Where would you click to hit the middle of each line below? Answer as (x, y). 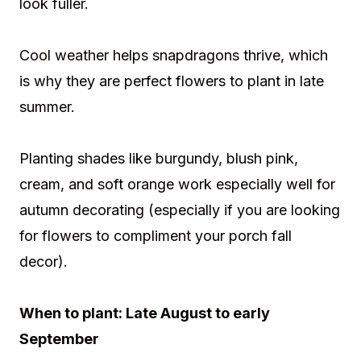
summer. (47, 106)
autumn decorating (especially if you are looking (180, 210)
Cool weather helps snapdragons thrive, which (174, 55)
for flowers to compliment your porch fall (156, 235)
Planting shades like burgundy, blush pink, (159, 158)
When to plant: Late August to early (145, 313)
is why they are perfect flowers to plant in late (172, 81)
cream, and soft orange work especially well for (177, 184)
